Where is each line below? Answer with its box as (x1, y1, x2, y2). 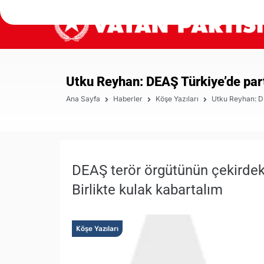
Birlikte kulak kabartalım (72, 181, 223, 198)
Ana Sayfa (66, 94, 100, 103)
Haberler (113, 94, 143, 103)
